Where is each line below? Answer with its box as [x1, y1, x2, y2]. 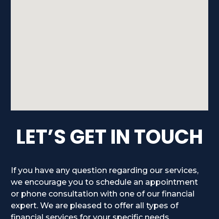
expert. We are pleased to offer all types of [11, 200, 179, 210]
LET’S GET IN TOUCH [16, 123, 203, 151]
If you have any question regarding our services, [11, 165, 199, 175]
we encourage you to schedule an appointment [11, 177, 198, 187]
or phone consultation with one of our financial [11, 189, 195, 198]
